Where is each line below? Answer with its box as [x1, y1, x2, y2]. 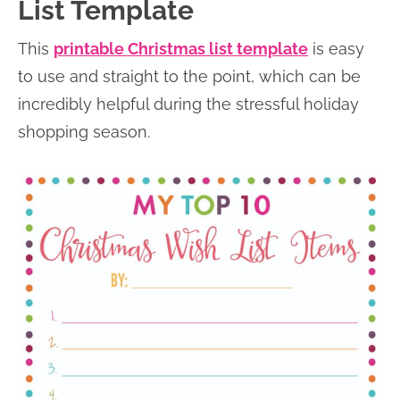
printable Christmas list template [54, 38, 308, 58]
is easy [308, 38, 364, 58]
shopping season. [18, 121, 154, 141]
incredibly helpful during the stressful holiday [18, 94, 359, 113]
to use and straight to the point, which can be [18, 66, 361, 86]
